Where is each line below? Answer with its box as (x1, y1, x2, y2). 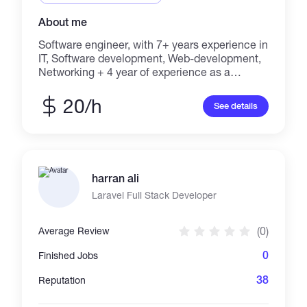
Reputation (38, 274, 86, 286)
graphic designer (38, 79, 121, 92)
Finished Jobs (38, 249, 99, 261)
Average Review (38, 225, 110, 236)
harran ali (92, 171, 140, 186)
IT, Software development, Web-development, (38, 51, 262, 64)
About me (38, 15, 88, 29)
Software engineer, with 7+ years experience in (38, 38, 269, 51)
